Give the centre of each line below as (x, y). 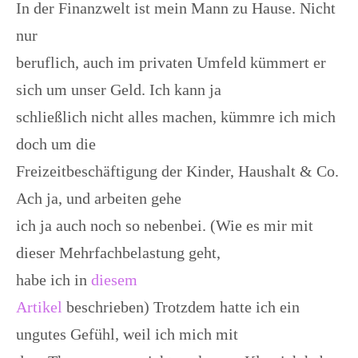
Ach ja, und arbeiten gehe (99, 199)
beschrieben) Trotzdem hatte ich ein (181, 307)
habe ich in (54, 280)
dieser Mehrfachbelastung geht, (118, 253)
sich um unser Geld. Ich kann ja (119, 90)
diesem (114, 280)
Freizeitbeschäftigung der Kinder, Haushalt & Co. (177, 171)
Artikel (39, 307)
